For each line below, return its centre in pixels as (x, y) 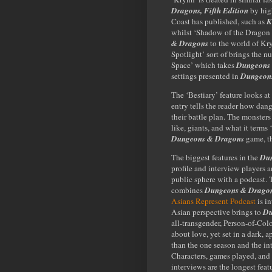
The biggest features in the (216, 157)
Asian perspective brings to (217, 212)
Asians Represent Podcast (213, 201)
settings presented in (206, 76)
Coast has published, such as (219, 21)
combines (188, 190)
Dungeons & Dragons (208, 138)
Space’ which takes (204, 65)
